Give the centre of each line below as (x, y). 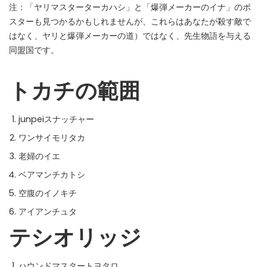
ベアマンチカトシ (52, 175)
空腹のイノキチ (48, 193)
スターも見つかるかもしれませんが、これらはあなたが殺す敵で (130, 21)
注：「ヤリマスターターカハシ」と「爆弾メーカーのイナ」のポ (130, 7)
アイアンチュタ (48, 212)
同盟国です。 (34, 50)
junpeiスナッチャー (56, 119)
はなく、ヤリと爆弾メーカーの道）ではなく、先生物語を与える (130, 36)
